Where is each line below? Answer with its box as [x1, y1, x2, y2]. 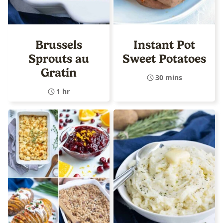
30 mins [155, 72, 182, 82]
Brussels [35, 37, 82, 52]
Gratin [41, 65, 77, 80]
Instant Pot [133, 37, 195, 52]
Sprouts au [28, 51, 89, 66]
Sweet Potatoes [122, 51, 206, 66]
